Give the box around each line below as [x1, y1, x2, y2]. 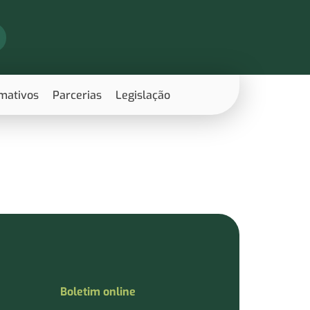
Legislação [115, 87, 170, 102]
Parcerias [52, 87, 102, 102]
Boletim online [60, 284, 136, 300]
